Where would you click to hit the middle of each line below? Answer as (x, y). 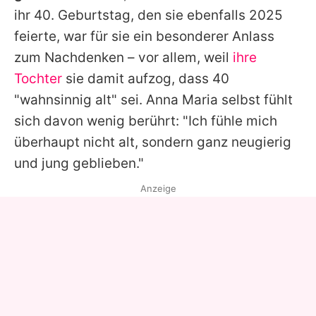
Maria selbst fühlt (236, 99)
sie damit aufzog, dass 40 (146, 78)
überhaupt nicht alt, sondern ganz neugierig (153, 142)
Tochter (38, 78)
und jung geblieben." (79, 163)
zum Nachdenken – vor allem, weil (123, 57)
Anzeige (158, 188)
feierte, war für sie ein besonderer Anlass (144, 36)
